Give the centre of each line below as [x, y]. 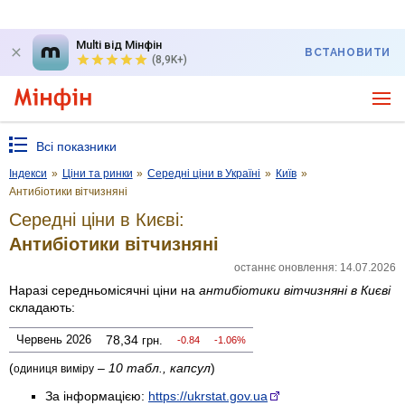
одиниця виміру [54, 368]
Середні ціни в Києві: [97, 219]
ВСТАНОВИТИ [348, 52]
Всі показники [76, 146]
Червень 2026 [54, 339]
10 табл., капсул [160, 367]
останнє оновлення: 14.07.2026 [315, 267]
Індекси [28, 174]
